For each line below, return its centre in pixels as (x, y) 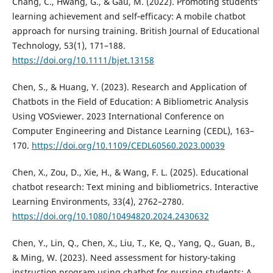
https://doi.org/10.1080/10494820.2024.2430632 (110, 216)
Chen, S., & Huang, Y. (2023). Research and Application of (129, 87)
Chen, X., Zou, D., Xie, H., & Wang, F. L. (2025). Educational (130, 172)
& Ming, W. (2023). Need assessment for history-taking (124, 258)
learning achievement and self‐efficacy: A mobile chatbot (129, 16)
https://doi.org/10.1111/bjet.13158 (83, 60)
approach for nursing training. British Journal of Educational (136, 31)
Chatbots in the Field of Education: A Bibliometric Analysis (130, 102)
